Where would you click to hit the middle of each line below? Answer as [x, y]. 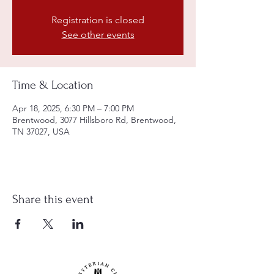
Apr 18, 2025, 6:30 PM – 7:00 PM [73, 108]
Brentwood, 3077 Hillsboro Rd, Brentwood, [94, 120]
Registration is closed [98, 20]
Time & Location [53, 85]
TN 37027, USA [41, 131]
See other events [98, 35]
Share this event [53, 199]
